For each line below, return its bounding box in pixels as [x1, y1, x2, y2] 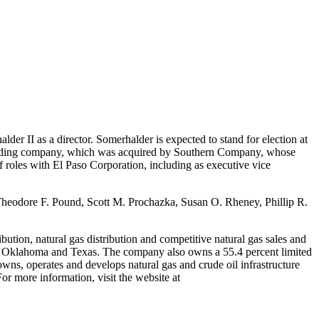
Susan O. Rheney [181, 195, 259, 208]
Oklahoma [1, 245, 48, 258]
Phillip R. [265, 195, 308, 208]
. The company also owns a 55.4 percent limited [97, 245, 312, 258]
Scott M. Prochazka [87, 195, 175, 208]
